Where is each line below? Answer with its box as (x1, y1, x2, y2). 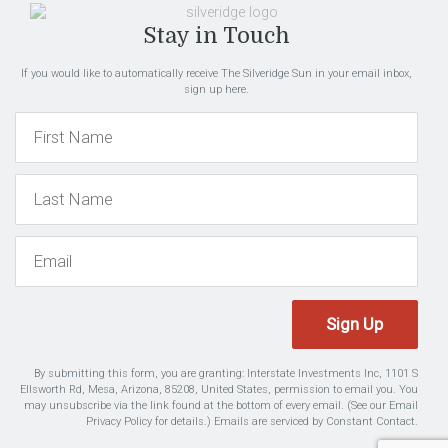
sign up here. (184, 83, 249, 97)
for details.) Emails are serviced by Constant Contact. (152, 415, 418, 429)
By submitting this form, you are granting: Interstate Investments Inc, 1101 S (34, 367, 418, 381)
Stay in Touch (143, 23, 290, 49)
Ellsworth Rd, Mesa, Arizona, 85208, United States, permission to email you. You (20, 383, 418, 397)
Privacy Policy (86, 415, 152, 429)
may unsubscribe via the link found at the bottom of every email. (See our (24, 399, 389, 413)
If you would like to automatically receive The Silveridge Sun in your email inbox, (21, 67, 412, 81)
